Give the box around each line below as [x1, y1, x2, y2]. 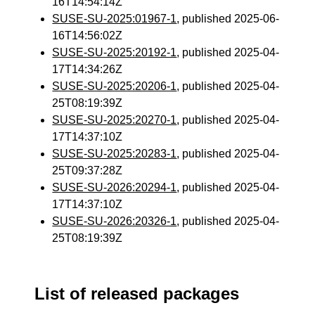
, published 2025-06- [176, 13, 280, 25]
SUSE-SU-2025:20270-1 [52, 114, 177, 126]
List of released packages [34, 284, 240, 303]
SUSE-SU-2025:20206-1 [52, 80, 177, 92]
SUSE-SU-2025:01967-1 [52, 13, 177, 25]
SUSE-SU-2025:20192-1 [52, 46, 177, 58]
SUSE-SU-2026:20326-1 [52, 215, 177, 227]
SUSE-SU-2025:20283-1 [52, 148, 177, 160]
